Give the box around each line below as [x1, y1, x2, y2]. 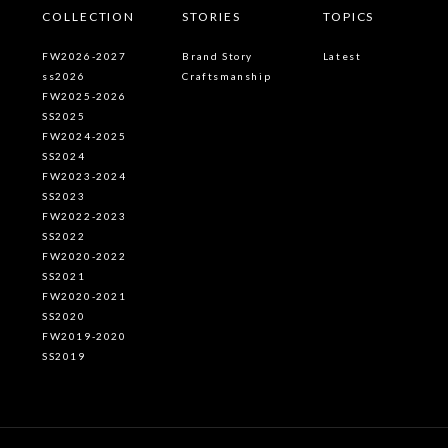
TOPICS [322, 9, 375, 24]
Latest [322, 50, 362, 62]
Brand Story [182, 50, 254, 62]
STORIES [182, 9, 241, 24]
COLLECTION [42, 9, 136, 24]
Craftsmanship [182, 70, 272, 82]
